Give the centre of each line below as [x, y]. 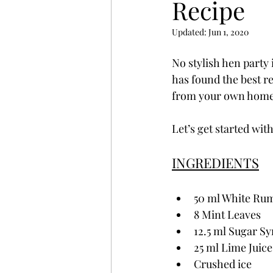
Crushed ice [223, 264]
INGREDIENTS [215, 162]
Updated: [190, 32]
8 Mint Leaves [227, 214]
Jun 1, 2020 [229, 32]
